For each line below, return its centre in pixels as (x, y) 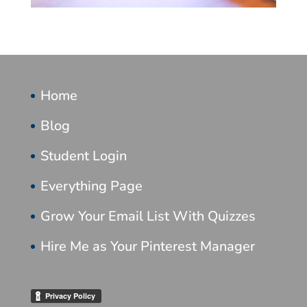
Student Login (83, 156)
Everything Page (91, 186)
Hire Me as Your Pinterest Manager (147, 247)
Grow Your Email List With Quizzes (148, 217)
